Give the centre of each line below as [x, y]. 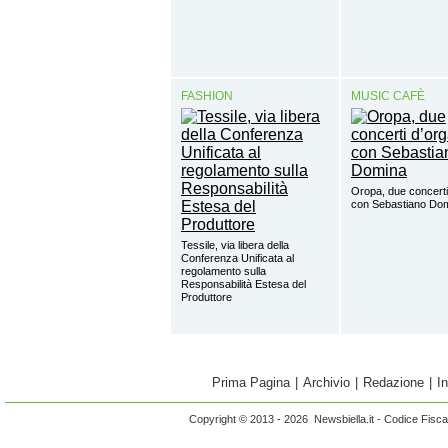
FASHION [207, 95]
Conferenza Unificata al [237, 257]
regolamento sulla [223, 270]
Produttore [206, 296]
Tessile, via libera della [235, 244]
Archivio [326, 382]
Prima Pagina [251, 382]
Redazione [393, 382]
